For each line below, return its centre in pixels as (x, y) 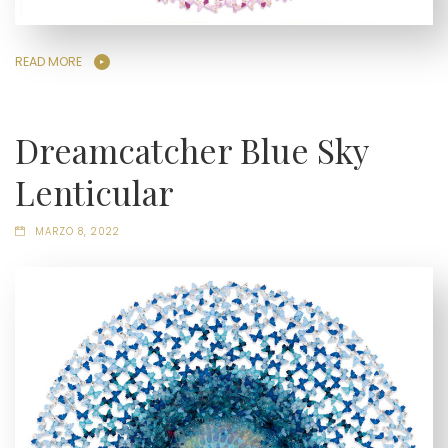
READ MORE (48, 61)
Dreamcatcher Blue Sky (191, 150)
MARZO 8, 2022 (77, 232)
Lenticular (94, 192)
